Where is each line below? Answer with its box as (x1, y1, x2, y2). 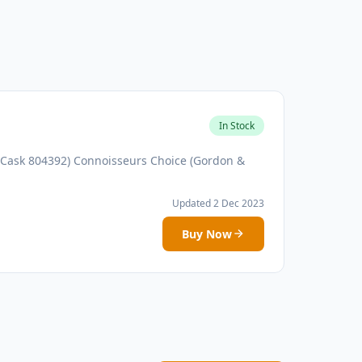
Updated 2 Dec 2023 (172, 196, 264, 210)
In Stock (219, 119, 255, 133)
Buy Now (182, 225, 232, 242)
